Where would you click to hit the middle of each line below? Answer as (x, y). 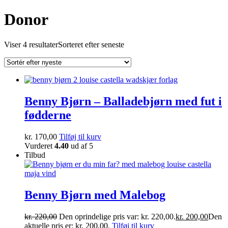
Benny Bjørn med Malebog (95, 195)
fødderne (48, 115)
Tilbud (35, 155)
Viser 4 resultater (31, 44)
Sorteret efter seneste (91, 44)
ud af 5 (81, 146)
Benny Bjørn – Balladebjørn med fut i (123, 101)
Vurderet (39, 146)
